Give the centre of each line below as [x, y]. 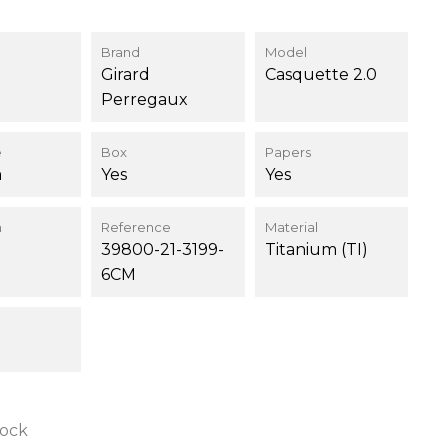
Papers [287, 152]
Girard [126, 74]
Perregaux [145, 99]
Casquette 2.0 [320, 74]
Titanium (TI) [316, 249]
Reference [136, 227]
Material [291, 227]
